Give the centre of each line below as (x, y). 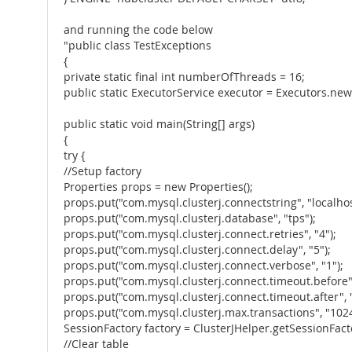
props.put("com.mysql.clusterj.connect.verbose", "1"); (203, 266)
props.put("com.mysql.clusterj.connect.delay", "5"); (197, 250)
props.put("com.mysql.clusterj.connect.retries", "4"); (200, 234)
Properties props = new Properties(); (158, 187)
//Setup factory (103, 171)
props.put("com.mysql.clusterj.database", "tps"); (190, 218)
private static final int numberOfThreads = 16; (184, 77)
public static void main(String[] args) (159, 124)
